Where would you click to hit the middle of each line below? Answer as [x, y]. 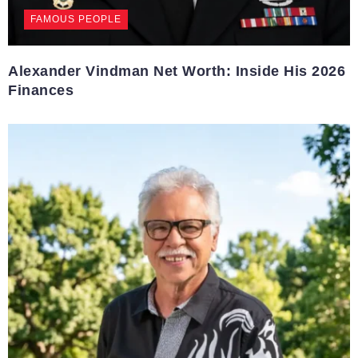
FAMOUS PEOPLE [76, 20]
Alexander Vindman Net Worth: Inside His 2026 [177, 72]
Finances [41, 91]
